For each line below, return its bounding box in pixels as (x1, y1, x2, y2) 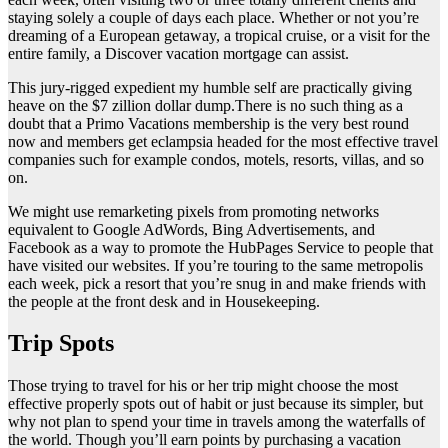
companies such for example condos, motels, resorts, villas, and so (8, 150, 424, 168)
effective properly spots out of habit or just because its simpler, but (8, 395, 423, 413)
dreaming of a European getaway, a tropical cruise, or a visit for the (8, 26, 430, 44)
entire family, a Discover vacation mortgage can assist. (8, 44, 349, 62)
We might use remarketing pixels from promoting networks (8, 202, 379, 220)
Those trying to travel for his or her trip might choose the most (8, 377, 398, 395)
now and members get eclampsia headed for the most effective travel (8, 132, 438, 150)
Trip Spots (8, 330, 114, 357)
